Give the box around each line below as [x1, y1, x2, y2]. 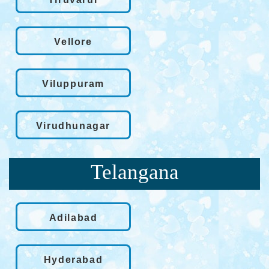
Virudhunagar [35, 120, 111, 131]
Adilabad [49, 212, 98, 223]
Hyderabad [43, 254, 103, 265]
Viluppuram [42, 78, 104, 89]
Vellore [54, 36, 92, 47]
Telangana [90, 160, 179, 184]
